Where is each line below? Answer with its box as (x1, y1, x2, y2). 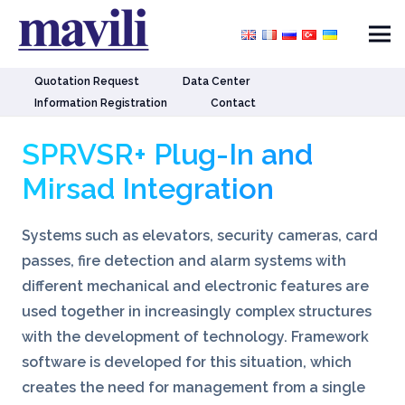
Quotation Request (34, 74, 140, 88)
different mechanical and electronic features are (22, 278, 369, 296)
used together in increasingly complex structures (22, 303, 372, 321)
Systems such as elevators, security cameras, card (22, 227, 378, 245)
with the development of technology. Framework (22, 328, 369, 346)
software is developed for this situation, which (22, 353, 352, 372)
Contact (211, 96, 257, 109)
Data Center (183, 74, 250, 88)
